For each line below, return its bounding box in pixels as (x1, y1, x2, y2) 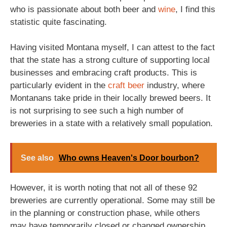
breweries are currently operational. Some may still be (10, 195, 215, 205)
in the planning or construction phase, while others (10, 208, 200, 218)
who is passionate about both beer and (10, 4, 158, 14)
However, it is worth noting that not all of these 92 (10, 182, 197, 193)
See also (21, 153, 54, 162)
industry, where (144, 81, 205, 90)
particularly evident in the (10, 81, 108, 90)
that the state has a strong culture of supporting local (10, 55, 210, 65)
